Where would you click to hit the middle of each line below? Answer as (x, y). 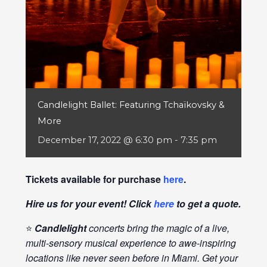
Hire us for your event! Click (89, 204)
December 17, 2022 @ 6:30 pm (105, 140)
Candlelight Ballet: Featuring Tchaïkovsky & (131, 105)
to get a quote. (207, 204)
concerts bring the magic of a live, (158, 228)
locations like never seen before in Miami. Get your (131, 258)
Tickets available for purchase (94, 179)
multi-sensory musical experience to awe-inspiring (131, 243)
